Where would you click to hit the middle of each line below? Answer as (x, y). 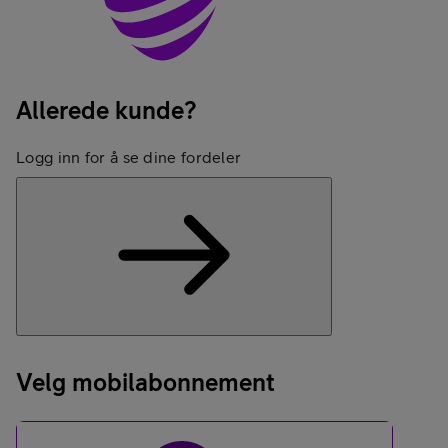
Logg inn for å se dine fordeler (129, 156)
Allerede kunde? (106, 109)
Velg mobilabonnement (145, 381)
